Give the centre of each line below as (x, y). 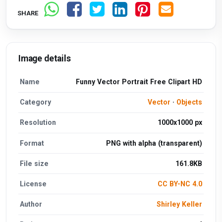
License (33, 184)
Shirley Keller (179, 204)
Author (31, 204)
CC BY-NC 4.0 (180, 184)
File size (34, 163)
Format (32, 143)
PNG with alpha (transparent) (154, 143)
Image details (45, 59)
